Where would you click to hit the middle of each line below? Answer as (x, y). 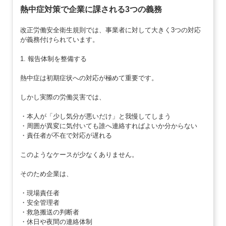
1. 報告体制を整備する (53, 59)
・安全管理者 (40, 202)
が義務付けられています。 (59, 39)
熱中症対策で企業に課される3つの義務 (91, 9)
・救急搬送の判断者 (49, 212)
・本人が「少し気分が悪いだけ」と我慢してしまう (95, 116)
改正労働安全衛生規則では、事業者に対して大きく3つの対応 (110, 30)
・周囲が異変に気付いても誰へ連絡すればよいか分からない (108, 126)
